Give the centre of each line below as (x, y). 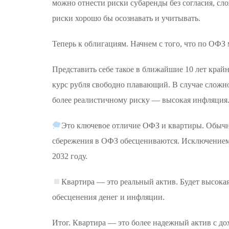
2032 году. (70, 156)
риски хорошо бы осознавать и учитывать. (126, 18)
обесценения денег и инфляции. (108, 197)
